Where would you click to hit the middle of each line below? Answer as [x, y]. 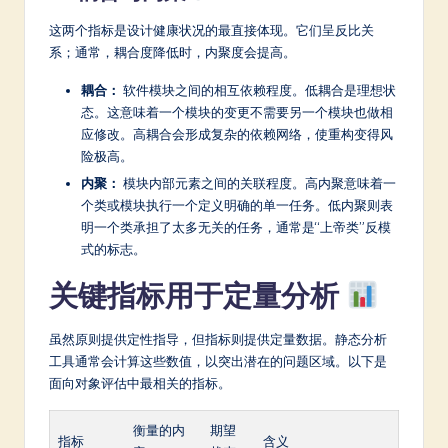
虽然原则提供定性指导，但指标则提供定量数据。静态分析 [218, 339]
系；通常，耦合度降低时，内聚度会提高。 [172, 52]
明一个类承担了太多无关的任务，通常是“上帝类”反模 [236, 227]
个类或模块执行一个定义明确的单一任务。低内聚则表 [237, 205]
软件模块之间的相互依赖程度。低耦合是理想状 [258, 90]
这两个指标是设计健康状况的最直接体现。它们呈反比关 [211, 30]
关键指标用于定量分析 [197, 296]
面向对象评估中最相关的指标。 [140, 383]
